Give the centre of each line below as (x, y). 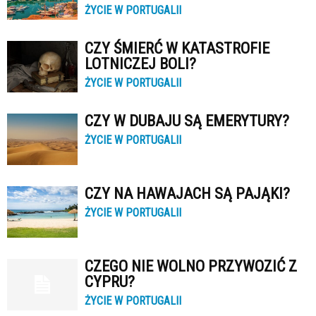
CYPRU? (110, 282)
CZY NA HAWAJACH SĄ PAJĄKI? (187, 194)
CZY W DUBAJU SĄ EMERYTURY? (187, 121)
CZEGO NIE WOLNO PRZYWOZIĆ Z (191, 266)
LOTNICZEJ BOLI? (140, 64)
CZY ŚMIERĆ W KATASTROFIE (177, 48)
